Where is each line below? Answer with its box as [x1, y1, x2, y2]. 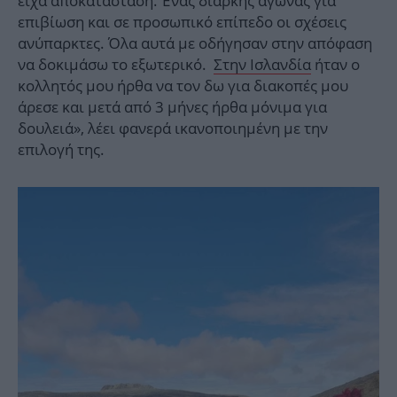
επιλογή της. [18, 139, 105, 160]
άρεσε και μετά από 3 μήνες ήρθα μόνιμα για [18, 97, 327, 118]
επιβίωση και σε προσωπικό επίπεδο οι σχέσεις [18, 12, 346, 33]
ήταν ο [311, 54, 360, 75]
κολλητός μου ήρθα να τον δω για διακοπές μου [18, 75, 348, 97]
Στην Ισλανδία [214, 54, 311, 75]
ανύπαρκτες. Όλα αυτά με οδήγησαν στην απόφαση [18, 33, 372, 54]
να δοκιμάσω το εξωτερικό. [18, 54, 214, 75]
